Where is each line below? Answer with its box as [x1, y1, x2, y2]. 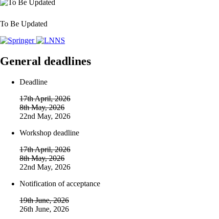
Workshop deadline [20, 129, 79, 137]
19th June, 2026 [20, 196, 69, 205]
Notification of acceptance [20, 179, 100, 188]
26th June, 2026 [20, 205, 69, 214]
